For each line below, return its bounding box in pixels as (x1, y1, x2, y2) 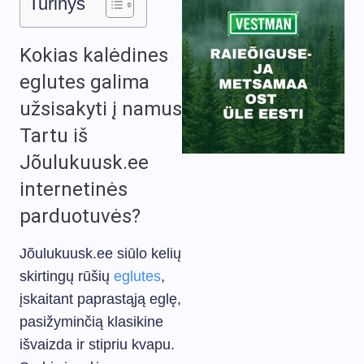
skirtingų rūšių (19, 268, 114, 284)
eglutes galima (19, 71, 149, 93)
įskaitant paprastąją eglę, (19, 291, 181, 307)
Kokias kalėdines (19, 44, 168, 67)
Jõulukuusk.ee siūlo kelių (19, 245, 181, 262)
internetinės (19, 178, 128, 201)
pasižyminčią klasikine (19, 314, 163, 330)
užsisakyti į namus (19, 97, 182, 120)
